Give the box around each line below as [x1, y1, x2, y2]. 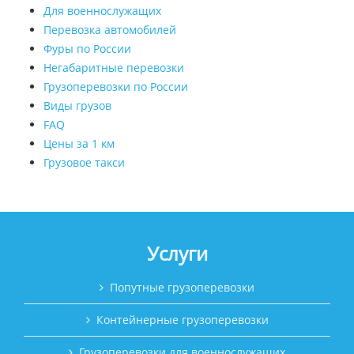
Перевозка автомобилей [43, 22, 176, 38]
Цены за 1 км [43, 136, 115, 152]
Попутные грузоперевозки [110, 280, 254, 296]
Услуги [146, 240, 208, 267]
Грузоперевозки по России [43, 79, 188, 95]
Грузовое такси [43, 155, 125, 171]
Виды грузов [43, 98, 111, 114]
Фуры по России [43, 41, 131, 57]
